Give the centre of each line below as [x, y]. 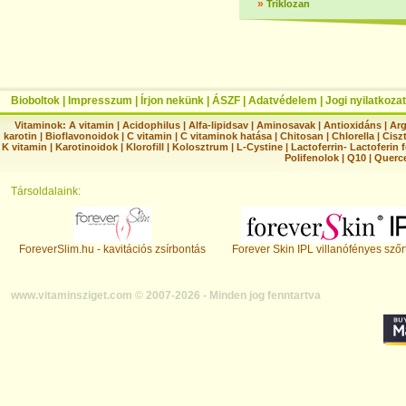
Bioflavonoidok [82, 136]
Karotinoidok [87, 147]
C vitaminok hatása [226, 136]
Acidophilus [152, 125]
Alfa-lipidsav [219, 125]
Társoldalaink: [46, 191]
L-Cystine [260, 147]
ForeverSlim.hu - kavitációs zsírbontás [113, 249]
